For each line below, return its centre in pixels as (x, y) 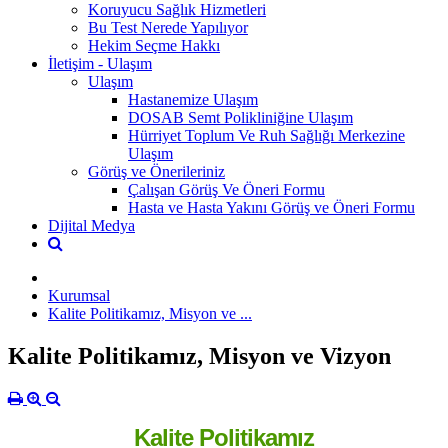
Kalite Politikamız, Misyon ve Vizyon (199, 355)
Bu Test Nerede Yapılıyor (168, 27)
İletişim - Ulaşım (100, 63)
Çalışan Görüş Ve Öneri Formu (226, 189)
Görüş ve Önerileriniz (156, 171)
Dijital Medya (91, 225)
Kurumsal (79, 295)
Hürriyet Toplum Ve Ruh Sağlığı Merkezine (266, 135)
